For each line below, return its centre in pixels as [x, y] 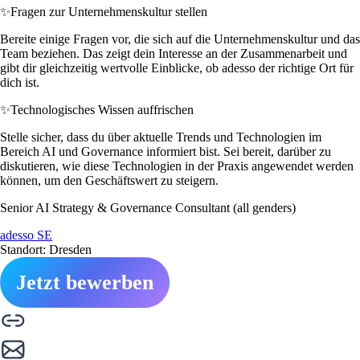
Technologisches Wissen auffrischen [102, 109]
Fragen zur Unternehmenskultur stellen [109, 11]
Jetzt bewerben [85, 282]
